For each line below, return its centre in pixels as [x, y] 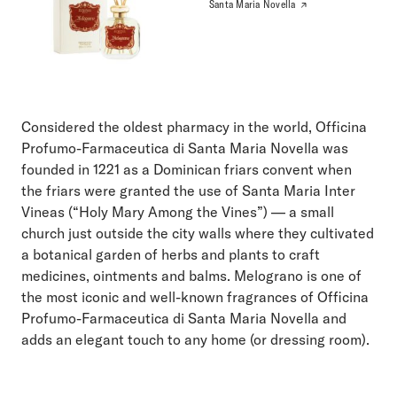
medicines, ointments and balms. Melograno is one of [191, 275]
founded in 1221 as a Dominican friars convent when [187, 169]
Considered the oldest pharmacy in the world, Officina [194, 126]
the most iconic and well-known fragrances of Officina [195, 296]
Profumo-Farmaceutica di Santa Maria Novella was [185, 148]
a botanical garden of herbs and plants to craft [171, 254]
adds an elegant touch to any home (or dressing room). [195, 339]
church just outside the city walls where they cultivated [198, 233]
